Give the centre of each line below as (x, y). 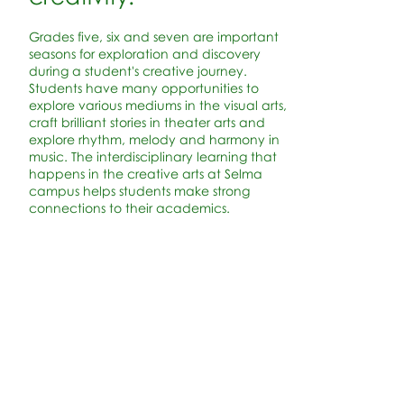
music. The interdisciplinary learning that (152, 156)
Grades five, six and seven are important (153, 37)
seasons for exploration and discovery (144, 54)
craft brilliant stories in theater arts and (147, 122)
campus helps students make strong (139, 191)
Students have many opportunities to (143, 88)
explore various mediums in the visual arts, (157, 105)
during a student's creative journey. (138, 71)
